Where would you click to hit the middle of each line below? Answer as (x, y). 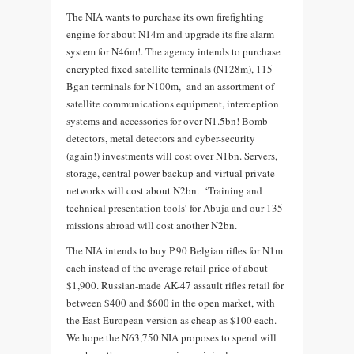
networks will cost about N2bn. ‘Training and (164, 190)
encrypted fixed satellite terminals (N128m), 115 (169, 68)
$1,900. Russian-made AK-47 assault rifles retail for (175, 285)
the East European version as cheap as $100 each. (171, 320)
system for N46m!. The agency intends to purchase (173, 51)
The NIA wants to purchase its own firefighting (165, 16)
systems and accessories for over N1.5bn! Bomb (167, 121)
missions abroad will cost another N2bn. (152, 225)
